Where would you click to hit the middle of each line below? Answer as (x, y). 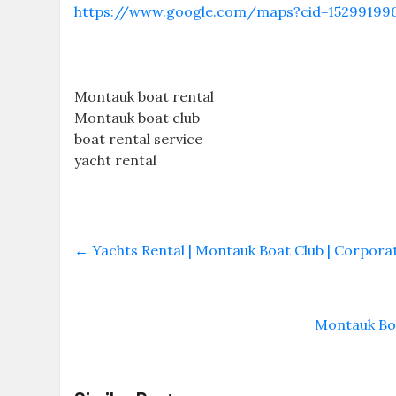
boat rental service (139, 138)
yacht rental (116, 160)
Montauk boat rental (145, 96)
